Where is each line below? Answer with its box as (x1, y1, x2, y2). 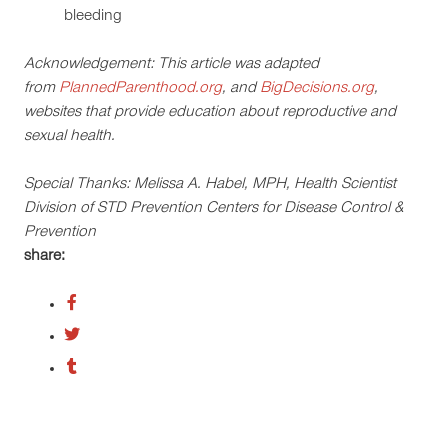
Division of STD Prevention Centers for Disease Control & (24, 201, 404, 217)
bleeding (64, 9, 122, 25)
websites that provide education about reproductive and (24, 105, 396, 121)
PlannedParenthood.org (59, 81, 222, 97)
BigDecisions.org (260, 81, 374, 97)
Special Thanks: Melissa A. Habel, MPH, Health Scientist (24, 177, 396, 193)
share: (24, 249, 65, 265)
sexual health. (24, 129, 119, 145)
